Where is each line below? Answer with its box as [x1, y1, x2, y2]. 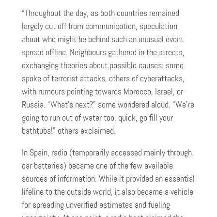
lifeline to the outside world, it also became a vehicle [22, 186, 193, 198]
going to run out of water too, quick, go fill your [22, 112, 173, 124]
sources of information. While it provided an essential [22, 173, 195, 185]
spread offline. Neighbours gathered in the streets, [22, 47, 185, 58]
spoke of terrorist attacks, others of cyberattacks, [22, 73, 185, 84]
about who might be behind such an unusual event [22, 34, 184, 45]
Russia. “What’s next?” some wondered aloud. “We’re [22, 99, 194, 110]
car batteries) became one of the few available [22, 160, 173, 171]
